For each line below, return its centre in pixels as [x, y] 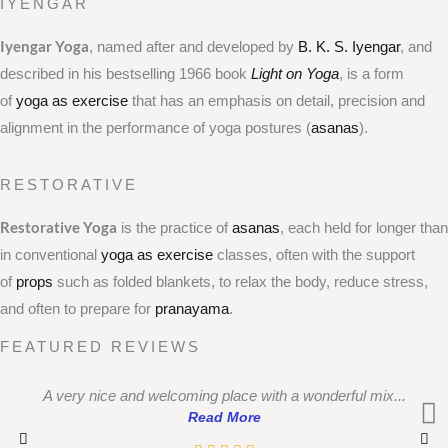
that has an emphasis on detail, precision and [276, 100]
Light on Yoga [295, 73]
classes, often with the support [314, 255]
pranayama [192, 309]
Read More [224, 418]
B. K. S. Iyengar [349, 46]
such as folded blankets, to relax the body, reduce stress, [240, 282]
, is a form [371, 73]
